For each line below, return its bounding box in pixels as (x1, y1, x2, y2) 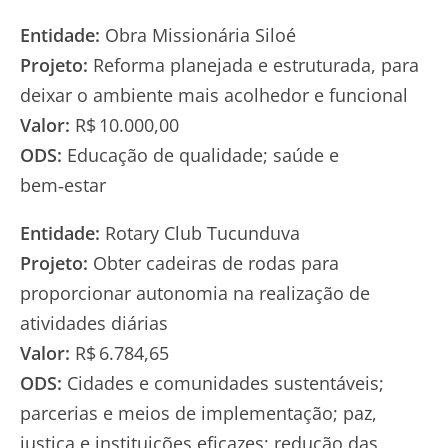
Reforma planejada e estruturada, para (88, 52, 419, 77)
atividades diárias (20, 310, 168, 335)
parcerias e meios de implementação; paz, (20, 400, 377, 425)
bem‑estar (20, 172, 106, 197)
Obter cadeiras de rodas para (88, 250, 339, 275)
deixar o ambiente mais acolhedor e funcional (20, 82, 408, 107)
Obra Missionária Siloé (100, 22, 296, 47)
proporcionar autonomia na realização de (20, 280, 370, 305)
